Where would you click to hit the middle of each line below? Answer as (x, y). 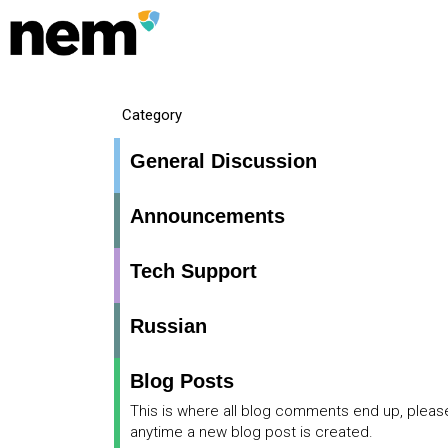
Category (152, 115)
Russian (168, 326)
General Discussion (223, 161)
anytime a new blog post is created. (251, 431)
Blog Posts (182, 381)
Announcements (207, 216)
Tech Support (193, 271)
